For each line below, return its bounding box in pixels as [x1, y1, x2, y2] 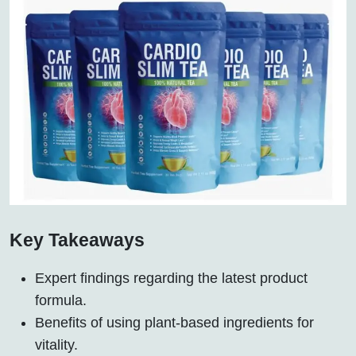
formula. [35, 292, 87, 308]
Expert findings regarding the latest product [35, 269, 308, 286]
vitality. [35, 336, 78, 353]
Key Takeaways [10, 229, 145, 250]
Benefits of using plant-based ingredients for [35, 314, 314, 331]
